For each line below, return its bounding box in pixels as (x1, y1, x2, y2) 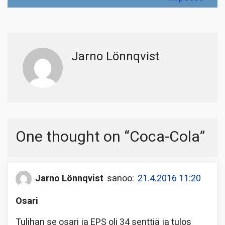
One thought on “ (16, 126, 130, 148)
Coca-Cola (130, 126, 200, 148)
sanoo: (107, 172, 134, 186)
